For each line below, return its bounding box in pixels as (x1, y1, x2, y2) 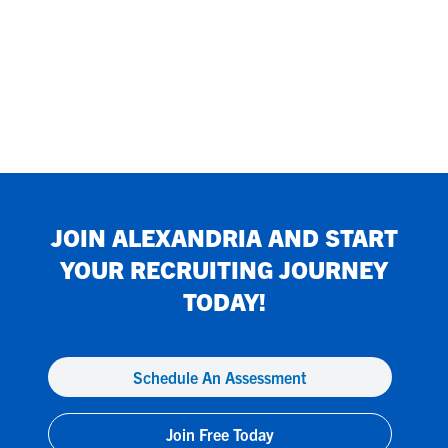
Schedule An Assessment (133, 367, 307, 387)
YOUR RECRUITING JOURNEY (60, 254, 388, 284)
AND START (261, 222, 398, 252)
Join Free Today (166, 424, 274, 444)
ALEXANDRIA (111, 222, 262, 252)
